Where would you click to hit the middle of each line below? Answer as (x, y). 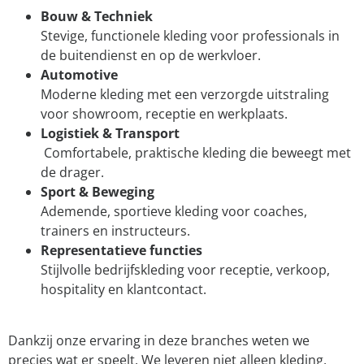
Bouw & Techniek (97, 17)
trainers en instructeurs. (115, 231)
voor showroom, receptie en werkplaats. (164, 114)
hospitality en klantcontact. (123, 290)
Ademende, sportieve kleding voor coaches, (174, 212)
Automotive (79, 75)
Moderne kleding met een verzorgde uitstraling (185, 95)
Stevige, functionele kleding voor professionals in (190, 36)
